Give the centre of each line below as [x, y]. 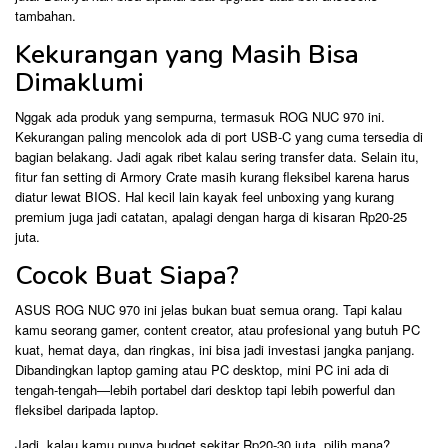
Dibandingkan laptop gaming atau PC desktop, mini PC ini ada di [202, 369]
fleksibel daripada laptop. [87, 409]
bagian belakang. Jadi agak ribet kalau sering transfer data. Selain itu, [217, 156]
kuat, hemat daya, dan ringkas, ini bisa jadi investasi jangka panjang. [215, 349]
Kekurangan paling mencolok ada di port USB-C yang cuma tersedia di [219, 136]
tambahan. [45, 15]
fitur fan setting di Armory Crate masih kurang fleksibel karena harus [212, 176]
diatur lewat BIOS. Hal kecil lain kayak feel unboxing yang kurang [204, 196]
